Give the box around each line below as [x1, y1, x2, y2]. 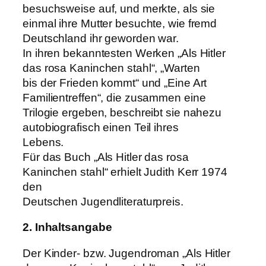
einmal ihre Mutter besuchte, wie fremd [23, 17, 217, 30]
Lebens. [23, 135, 64, 148]
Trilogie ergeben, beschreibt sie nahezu [23, 106, 222, 119]
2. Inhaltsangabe [23, 221, 112, 234]
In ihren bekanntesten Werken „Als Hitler [23, 46, 226, 59]
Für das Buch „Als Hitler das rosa [23, 150, 189, 163]
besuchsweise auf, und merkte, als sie [23, 2, 216, 15]
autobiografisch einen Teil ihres [23, 121, 179, 134]
